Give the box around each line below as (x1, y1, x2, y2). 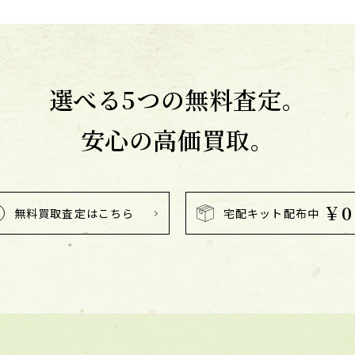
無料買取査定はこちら (14, 205, 135, 221)
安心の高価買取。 (80, 122, 275, 157)
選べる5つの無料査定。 (48, 82, 307, 116)
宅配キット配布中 (223, 205, 319, 221)
